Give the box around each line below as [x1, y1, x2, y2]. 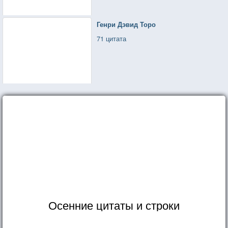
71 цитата [97, 33, 127, 43]
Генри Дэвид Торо [97, 19, 156, 29]
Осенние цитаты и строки [48, 196, 180, 213]
